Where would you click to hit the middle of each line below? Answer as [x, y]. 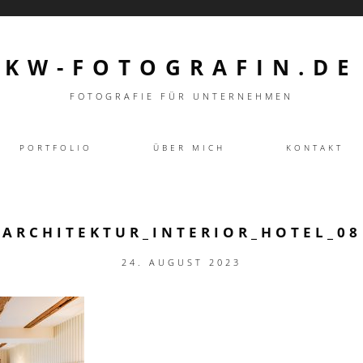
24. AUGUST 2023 [181, 262]
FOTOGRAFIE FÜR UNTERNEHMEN [181, 96]
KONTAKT [315, 147]
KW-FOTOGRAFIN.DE [181, 67]
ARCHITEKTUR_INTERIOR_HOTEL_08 [181, 232]
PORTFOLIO [56, 147]
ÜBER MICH [189, 147]
